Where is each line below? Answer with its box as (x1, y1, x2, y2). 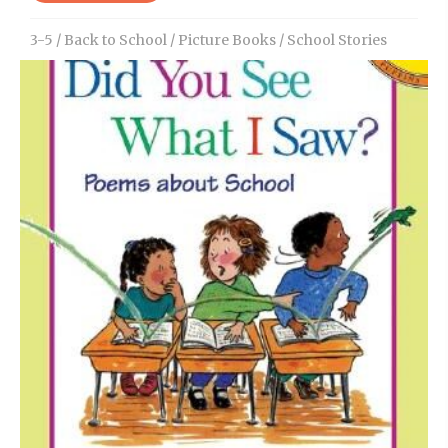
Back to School (64, 30, 167, 49)
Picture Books (178, 30, 276, 49)
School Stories (287, 30, 387, 49)
